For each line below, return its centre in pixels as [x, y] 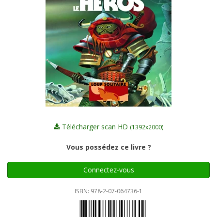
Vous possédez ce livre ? [108, 147]
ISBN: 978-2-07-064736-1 [108, 191]
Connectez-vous [108, 170]
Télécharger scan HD [95, 127]
